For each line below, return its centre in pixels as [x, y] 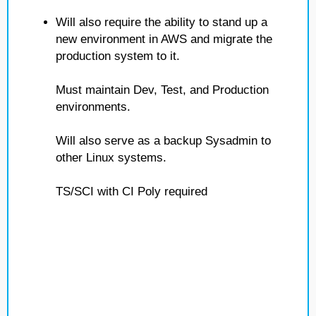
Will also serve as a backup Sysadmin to [163, 141]
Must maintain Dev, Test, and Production [162, 90]
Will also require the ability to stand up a [162, 22]
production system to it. [118, 56]
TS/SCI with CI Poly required [132, 192]
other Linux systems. [111, 158]
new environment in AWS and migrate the [164, 39]
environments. [93, 107]
